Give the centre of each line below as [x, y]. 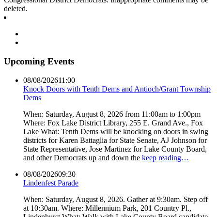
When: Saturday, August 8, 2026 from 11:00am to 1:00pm [112, 114]
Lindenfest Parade [51, 183]
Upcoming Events [39, 61]
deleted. [16, 9]
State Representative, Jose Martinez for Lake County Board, [115, 149]
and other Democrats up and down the [83, 157]
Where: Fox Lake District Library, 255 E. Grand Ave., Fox [113, 123]
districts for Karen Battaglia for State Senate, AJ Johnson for [115, 140]
